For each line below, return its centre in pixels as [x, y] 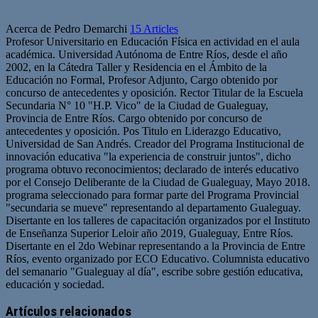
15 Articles [154, 28]
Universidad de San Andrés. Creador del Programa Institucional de [155, 143]
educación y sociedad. [55, 284]
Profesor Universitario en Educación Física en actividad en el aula [153, 41]
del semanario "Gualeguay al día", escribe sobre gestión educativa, [154, 271]
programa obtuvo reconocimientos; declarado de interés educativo [152, 169]
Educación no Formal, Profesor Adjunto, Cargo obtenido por [142, 79]
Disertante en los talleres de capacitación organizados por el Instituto [158, 220]
